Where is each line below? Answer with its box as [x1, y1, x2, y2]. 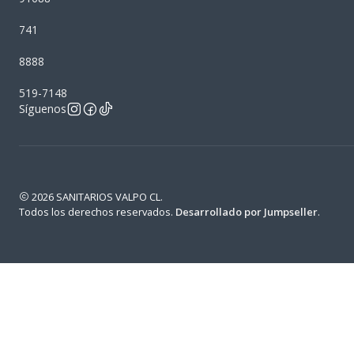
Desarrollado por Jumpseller [175, 205, 318, 220]
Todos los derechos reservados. [19, 205, 175, 220]
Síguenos [19, 101, 66, 117]
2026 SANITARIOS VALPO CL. [29, 190, 163, 205]
